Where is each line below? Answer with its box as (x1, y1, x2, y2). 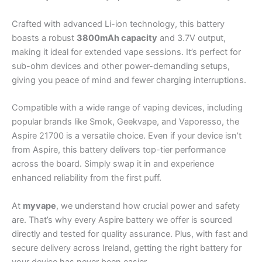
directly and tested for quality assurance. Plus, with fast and (12, 228, 248, 239)
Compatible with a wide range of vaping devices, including (12, 102, 243, 113)
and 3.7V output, (157, 33, 226, 44)
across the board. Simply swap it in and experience (12, 158, 214, 170)
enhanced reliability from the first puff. (12, 173, 161, 184)
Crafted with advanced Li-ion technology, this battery (12, 19, 225, 30)
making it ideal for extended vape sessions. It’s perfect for (12, 47, 241, 58)
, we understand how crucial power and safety (56, 200, 240, 211)
